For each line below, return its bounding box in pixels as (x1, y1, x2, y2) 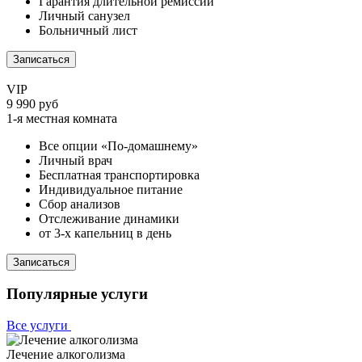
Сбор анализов (39, 196, 120, 211)
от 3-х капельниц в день (39, 225, 171, 240)
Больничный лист (39, 23, 137, 37)
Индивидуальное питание (39, 182, 183, 196)
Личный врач (39, 153, 112, 167)
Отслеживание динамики (39, 211, 179, 225)
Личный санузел (39, 8, 130, 23)
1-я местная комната (6, 111, 117, 125)
